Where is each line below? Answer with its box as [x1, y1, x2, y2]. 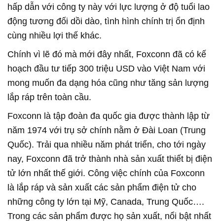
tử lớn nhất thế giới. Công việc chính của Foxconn [7, 168, 205, 178]
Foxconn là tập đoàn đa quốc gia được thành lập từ [7, 111, 210, 121]
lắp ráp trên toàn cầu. [7, 92, 91, 102]
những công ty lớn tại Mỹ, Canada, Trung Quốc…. [7, 197, 204, 207]
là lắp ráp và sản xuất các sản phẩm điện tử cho [7, 183, 196, 192]
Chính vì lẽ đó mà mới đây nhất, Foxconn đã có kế [7, 49, 206, 59]
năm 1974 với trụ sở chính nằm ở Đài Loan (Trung [7, 125, 206, 135]
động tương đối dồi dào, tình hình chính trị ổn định [7, 16, 205, 26]
